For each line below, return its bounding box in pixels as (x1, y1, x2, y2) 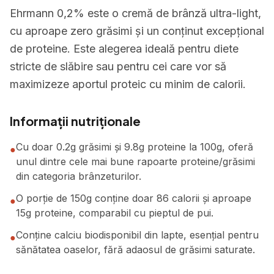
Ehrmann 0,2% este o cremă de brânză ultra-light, (10, 7, 261, 20)
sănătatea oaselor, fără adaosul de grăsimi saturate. (16, 243, 255, 256)
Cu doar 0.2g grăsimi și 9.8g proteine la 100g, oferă (16, 141, 253, 153)
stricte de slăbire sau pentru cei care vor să (10, 60, 226, 73)
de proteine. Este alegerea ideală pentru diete (10, 42, 239, 55)
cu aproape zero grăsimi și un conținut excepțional (10, 24, 264, 37)
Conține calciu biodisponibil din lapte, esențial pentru (16, 229, 259, 241)
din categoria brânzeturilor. (16, 170, 141, 182)
